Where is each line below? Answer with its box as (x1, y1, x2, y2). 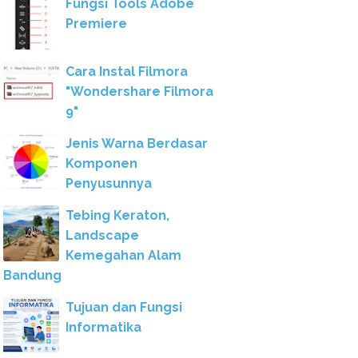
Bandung (3, 268, 62, 283)
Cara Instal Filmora (66, 64, 188, 79)
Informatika (66, 320, 141, 335)
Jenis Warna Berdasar (66, 136, 208, 151)
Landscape (66, 228, 139, 243)
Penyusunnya (66, 176, 152, 191)
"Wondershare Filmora (66, 84, 213, 99)
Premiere (66, 16, 127, 31)
